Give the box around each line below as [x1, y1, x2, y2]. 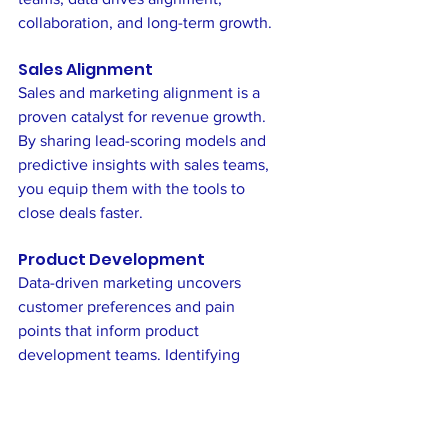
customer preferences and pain [18, 297, 239, 315]
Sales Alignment [18, 57, 153, 81]
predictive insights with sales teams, [18, 155, 273, 173]
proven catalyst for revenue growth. [18, 107, 270, 125]
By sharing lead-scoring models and [18, 131, 270, 149]
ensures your [122, 393, 220, 411]
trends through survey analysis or [18, 369, 252, 387]
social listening [18, 393, 122, 411]
